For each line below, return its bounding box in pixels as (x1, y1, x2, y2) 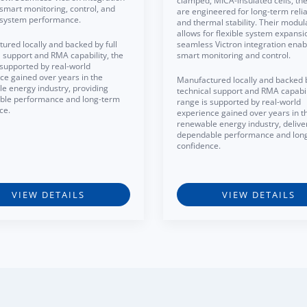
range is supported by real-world (177, 96, 301, 108)
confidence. (177, 140, 221, 151)
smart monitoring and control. (177, 49, 291, 61)
